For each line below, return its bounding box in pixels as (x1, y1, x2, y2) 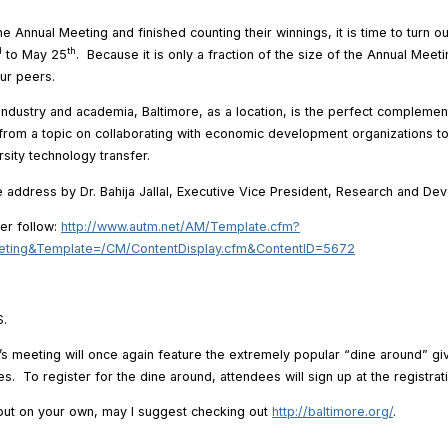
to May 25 (2, 47, 67, 62)
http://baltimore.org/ (272, 404, 393, 420)
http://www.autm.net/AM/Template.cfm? (61, 218, 300, 234)
